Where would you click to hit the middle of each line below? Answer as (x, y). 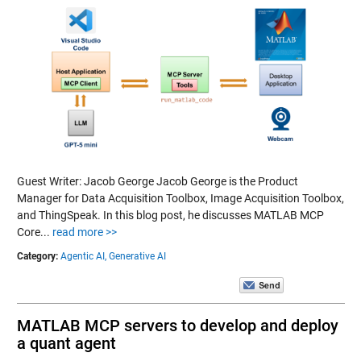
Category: (37, 256)
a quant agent (66, 343)
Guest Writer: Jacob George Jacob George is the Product (157, 181)
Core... (34, 232)
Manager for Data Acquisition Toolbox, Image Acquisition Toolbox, (180, 198)
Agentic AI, (83, 256)
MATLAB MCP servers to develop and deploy (177, 326)
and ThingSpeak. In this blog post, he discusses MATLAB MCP (170, 215)
